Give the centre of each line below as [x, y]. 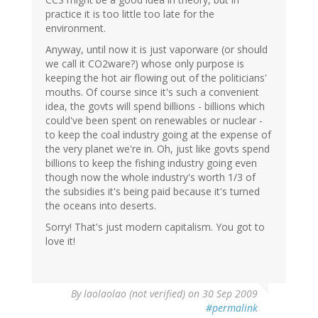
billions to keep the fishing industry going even [151, 163]
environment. [76, 28]
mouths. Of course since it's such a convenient [152, 92]
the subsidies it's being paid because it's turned [153, 192]
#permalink [232, 308]
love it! [60, 241]
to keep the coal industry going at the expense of [158, 135]
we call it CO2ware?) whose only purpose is [145, 64]
